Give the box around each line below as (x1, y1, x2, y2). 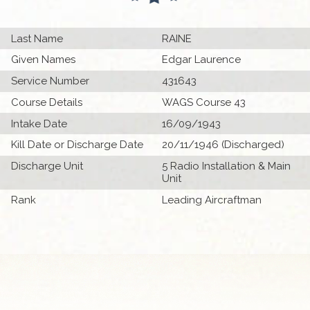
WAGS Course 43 (162, 95, 246, 109)
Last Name (11, 32, 64, 45)
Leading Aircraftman (162, 194, 262, 207)
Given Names (11, 53, 76, 66)
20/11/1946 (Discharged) (162, 138, 284, 152)
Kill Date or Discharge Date (11, 138, 144, 152)
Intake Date (11, 117, 68, 130)
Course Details (11, 95, 83, 109)
